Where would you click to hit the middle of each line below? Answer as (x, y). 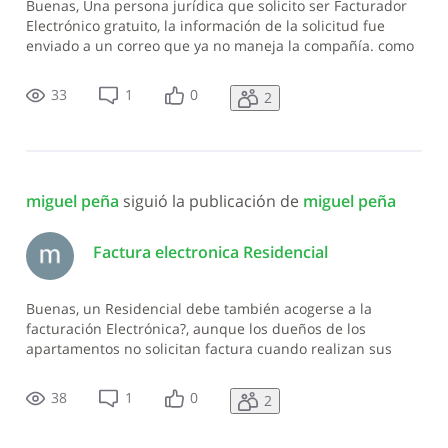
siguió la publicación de (212, 201)
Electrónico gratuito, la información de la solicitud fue (205, 25)
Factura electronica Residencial (210, 251)
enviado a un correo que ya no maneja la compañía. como (219, 45)
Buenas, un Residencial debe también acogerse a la (198, 308)
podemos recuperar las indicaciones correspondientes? (211, 65)
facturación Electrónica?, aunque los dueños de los (195, 328)
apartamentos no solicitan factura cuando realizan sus (208, 348)
